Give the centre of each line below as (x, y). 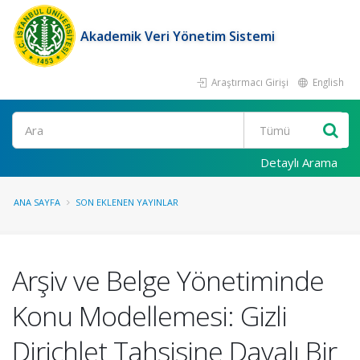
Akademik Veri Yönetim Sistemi (178, 36)
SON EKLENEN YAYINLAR (127, 202)
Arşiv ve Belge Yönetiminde (168, 280)
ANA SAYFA (37, 202)
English (327, 82)
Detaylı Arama (299, 162)
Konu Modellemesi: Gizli (149, 316)
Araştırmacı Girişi (249, 82)
